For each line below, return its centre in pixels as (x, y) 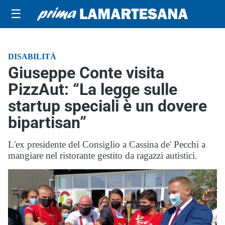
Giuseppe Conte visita (86, 73)
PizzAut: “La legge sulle (93, 89)
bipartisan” (47, 123)
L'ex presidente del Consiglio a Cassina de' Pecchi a (107, 144)
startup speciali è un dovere (107, 106)
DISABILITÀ (32, 57)
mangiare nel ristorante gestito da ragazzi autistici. (103, 155)
